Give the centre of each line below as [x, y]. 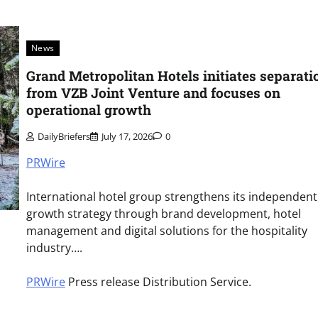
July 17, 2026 [127, 136]
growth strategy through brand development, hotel [163, 213]
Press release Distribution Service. [158, 281]
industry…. [54, 247]
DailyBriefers [64, 136]
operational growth [88, 109]
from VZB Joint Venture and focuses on [153, 92]
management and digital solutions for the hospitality [166, 230]
